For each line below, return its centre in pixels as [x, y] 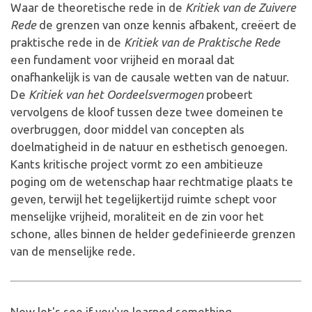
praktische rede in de [67, 42]
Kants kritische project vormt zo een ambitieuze [137, 164]
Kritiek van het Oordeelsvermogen [116, 94]
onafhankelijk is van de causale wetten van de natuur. [150, 77]
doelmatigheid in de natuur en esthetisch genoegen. [149, 147]
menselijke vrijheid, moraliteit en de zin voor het [137, 216]
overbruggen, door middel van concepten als [127, 129]
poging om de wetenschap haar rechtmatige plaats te [152, 181]
